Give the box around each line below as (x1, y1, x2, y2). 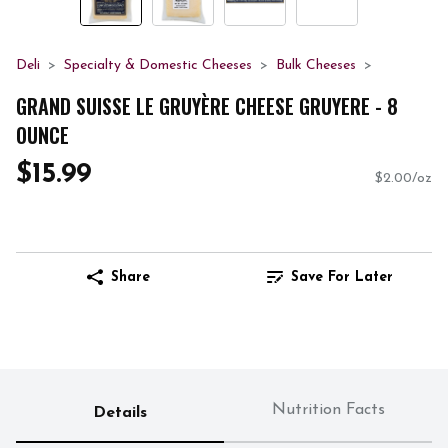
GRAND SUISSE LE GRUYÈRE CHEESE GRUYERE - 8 (16, 90, 398, 121)
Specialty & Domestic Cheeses (64, 58, 252, 73)
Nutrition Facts (271, 402, 385, 419)
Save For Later (291, 269, 393, 285)
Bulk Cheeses (276, 58, 356, 73)
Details (93, 405, 147, 422)
